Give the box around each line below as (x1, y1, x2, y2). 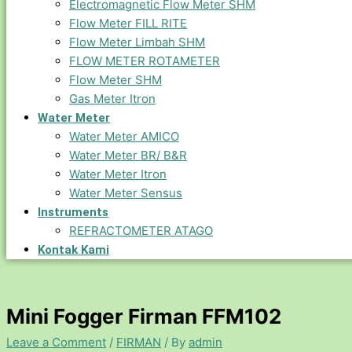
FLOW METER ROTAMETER (69, 53, 220, 68)
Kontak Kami (38, 243, 109, 257)
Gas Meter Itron (69, 91, 156, 106)
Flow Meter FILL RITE (69, 16, 187, 31)
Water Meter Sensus (69, 185, 182, 200)
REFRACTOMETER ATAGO (69, 223, 213, 238)
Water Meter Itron (69, 167, 167, 181)
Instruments (38, 205, 108, 219)
